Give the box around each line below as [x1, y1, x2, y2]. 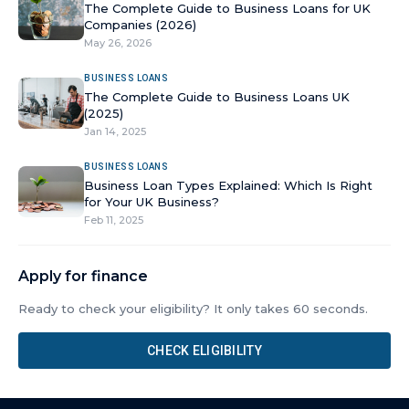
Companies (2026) [84, 17, 196, 32]
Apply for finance [18, 267, 148, 285]
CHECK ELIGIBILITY [147, 343, 262, 358]
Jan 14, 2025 [84, 125, 146, 138]
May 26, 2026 [84, 37, 152, 49]
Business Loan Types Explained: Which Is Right [84, 178, 372, 193]
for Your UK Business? [84, 194, 219, 209]
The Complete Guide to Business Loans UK [84, 89, 350, 104]
